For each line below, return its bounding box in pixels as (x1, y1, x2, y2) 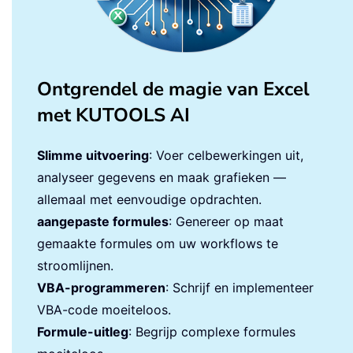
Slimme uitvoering (37, 147, 149, 164)
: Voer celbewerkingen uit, (149, 147, 303, 164)
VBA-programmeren (37, 280, 165, 296)
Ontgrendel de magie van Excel (37, 76, 310, 102)
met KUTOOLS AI (37, 102, 190, 128)
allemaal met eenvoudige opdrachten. (37, 191, 262, 208)
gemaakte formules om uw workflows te (37, 236, 278, 252)
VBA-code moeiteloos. (37, 302, 171, 318)
